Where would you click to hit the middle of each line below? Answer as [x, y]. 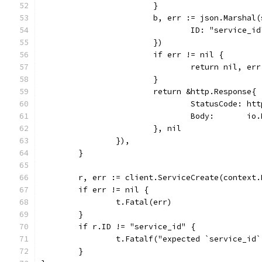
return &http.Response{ [205, 92]
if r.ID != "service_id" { [137, 227]
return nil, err [226, 67]
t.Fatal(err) [144, 202]
